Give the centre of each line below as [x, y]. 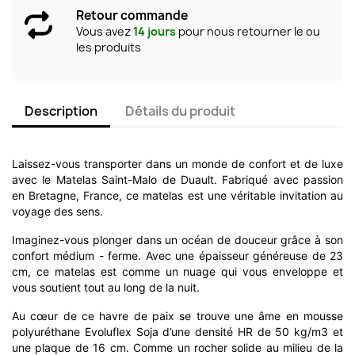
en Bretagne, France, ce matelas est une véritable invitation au [177, 195]
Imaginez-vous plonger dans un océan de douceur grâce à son [177, 239]
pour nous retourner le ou [248, 31]
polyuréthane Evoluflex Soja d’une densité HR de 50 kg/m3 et [177, 331]
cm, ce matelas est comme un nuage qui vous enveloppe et [177, 271]
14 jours [155, 31]
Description [61, 111]
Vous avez [105, 31]
